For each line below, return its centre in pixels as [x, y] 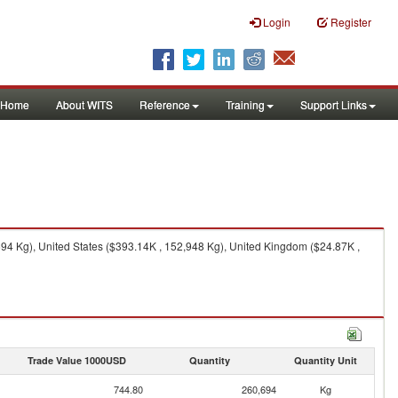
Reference [165, 104]
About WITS [84, 104]
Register [351, 22]
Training [245, 104]
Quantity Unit [325, 360]
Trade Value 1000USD [76, 360]
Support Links [334, 104]
